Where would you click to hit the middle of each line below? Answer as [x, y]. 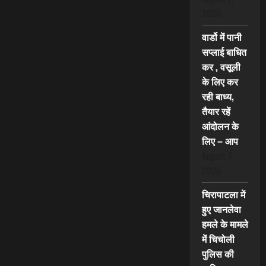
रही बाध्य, [218, 96]
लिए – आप [220, 141]
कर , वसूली [221, 67]
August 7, [217, 156]
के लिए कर [220, 82]
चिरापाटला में [223, 194]
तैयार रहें [216, 111]
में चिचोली [218, 239]
